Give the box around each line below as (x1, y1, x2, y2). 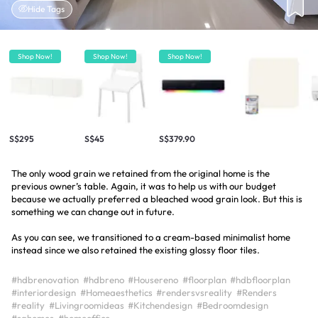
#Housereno (128, 274, 179, 286)
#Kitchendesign (128, 300, 193, 312)
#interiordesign (11, 287, 76, 299)
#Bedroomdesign (196, 300, 268, 312)
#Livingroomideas (48, 300, 124, 312)
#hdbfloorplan (230, 274, 291, 286)
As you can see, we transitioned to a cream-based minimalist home (11, 231, 290, 243)
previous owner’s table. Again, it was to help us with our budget (11, 180, 276, 192)
